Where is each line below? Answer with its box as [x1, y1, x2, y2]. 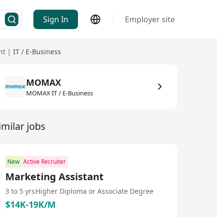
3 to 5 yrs [5, 186, 35, 196]
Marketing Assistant [5, 170, 104, 183]
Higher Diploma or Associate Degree [35, 186, 154, 196]
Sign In [43, 14, 68, 25]
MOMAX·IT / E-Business [26, 89, 93, 97]
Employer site [125, 14, 175, 25]
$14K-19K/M [5, 199, 56, 210]
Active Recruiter [23, 157, 66, 166]
